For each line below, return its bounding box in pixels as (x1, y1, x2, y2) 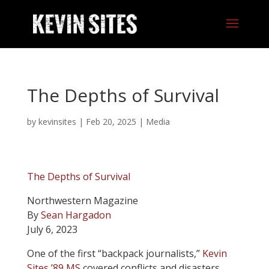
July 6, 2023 (26, 223, 77, 236)
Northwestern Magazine (26, 194, 138, 207)
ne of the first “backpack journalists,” (34, 247, 202, 260)
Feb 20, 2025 (85, 116, 136, 127)
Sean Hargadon (40, 208, 111, 222)
